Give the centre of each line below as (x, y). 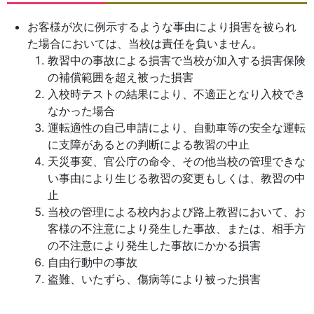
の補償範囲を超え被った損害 (120, 77)
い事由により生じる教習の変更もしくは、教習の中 (176, 178)
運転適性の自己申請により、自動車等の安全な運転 (176, 128)
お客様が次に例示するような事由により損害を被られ (162, 27)
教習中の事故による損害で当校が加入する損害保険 (176, 60)
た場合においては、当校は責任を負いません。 (145, 43)
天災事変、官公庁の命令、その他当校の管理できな (176, 161)
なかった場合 (81, 111)
